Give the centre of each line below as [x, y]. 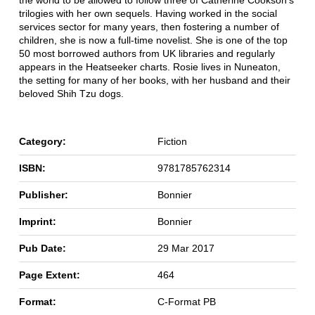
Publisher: [43, 195]
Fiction [172, 142]
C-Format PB [186, 302]
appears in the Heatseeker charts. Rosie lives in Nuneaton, [149, 67]
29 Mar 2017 [186, 249]
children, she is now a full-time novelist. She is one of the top [153, 40]
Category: [42, 142]
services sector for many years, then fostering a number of [149, 27]
